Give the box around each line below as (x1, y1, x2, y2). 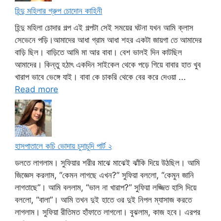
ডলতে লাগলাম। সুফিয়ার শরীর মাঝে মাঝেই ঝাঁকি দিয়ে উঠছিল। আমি (15, 157, 200, 168)
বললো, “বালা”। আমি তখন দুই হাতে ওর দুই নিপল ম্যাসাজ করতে (15, 194, 192, 205)
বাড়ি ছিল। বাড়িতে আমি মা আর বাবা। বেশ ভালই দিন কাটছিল (15, 47, 182, 57)
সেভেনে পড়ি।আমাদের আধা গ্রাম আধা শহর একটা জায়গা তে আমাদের (15, 35, 202, 45)
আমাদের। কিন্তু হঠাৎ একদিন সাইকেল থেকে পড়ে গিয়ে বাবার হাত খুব (15, 59, 201, 70)
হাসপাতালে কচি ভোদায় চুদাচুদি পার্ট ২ (15, 141, 112, 151)
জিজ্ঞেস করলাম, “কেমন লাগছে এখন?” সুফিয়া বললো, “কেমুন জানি (15, 170, 194, 180)
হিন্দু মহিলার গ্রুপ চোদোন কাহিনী (15, 6, 102, 16)
